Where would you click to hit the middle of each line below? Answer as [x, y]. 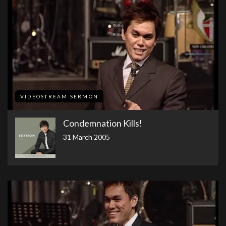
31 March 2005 [87, 137]
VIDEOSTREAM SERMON [59, 97]
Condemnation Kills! [103, 123]
